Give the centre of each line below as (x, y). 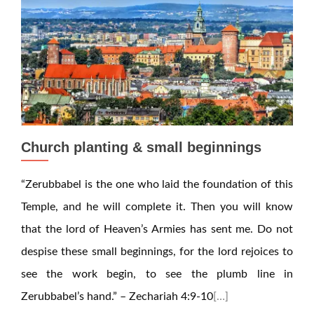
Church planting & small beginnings (141, 147)
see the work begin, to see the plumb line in (157, 274)
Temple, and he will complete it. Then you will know (157, 207)
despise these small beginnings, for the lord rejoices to (157, 252)
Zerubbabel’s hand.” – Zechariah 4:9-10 (117, 296)
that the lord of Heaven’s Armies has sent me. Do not (157, 229)
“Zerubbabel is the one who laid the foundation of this (157, 184)
